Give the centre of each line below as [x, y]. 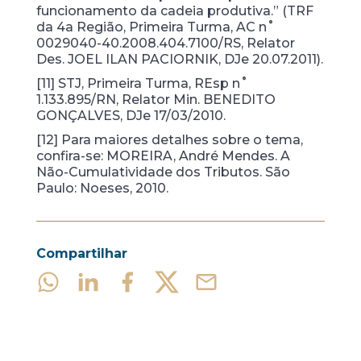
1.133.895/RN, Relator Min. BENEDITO [156, 100]
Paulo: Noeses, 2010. [102, 188]
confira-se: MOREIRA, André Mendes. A [163, 156]
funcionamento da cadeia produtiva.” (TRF [174, 11]
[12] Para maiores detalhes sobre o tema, [169, 140]
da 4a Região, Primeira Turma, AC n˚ [155, 27]
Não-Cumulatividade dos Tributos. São [163, 172]
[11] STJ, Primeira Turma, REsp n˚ [142, 83]
